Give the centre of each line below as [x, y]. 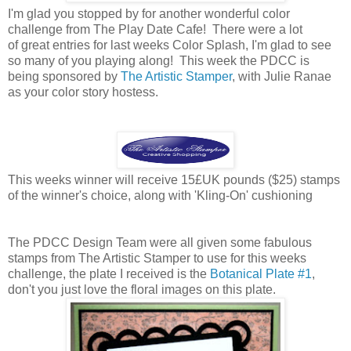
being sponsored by [64, 76]
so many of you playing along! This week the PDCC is [159, 60]
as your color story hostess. [83, 92]
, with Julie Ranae [282, 76]
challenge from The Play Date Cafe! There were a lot [155, 29]
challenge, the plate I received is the [109, 273]
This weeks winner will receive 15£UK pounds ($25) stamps [174, 179]
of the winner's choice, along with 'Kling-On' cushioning [160, 195]
